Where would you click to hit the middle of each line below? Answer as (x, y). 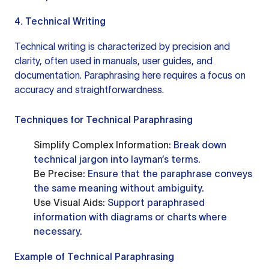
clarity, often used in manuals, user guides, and (113, 61)
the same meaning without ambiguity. (119, 188)
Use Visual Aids (68, 202)
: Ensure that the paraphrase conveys (168, 174)
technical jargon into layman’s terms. (117, 159)
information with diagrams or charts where (130, 217)
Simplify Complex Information (101, 145)
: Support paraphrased (154, 202)
